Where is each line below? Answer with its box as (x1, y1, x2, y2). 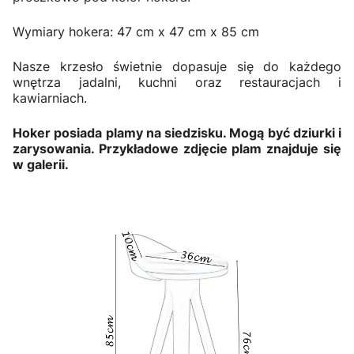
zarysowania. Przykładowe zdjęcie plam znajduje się (13, 141, 341, 157)
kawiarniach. (13, 90, 87, 107)
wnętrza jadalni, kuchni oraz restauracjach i (13, 74, 341, 91)
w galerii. (13, 156, 69, 173)
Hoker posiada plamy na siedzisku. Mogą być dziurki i (13, 125, 341, 141)
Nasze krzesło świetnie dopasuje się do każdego (13, 58, 341, 75)
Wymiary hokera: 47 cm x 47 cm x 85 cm (13, 24, 259, 40)
